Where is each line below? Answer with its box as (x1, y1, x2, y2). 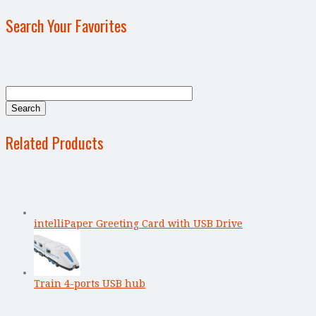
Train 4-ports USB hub (34, 277, 145, 289)
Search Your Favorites (6, 13, 127, 37)
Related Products (6, 130, 104, 154)
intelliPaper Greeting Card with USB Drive (34, 217, 243, 229)
